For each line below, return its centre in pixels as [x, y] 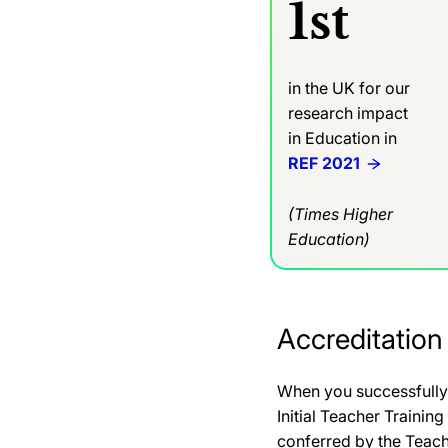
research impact [348, 112]
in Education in [344, 137]
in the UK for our [349, 87]
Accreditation [360, 338]
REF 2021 [324, 162]
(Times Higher [340, 213]
